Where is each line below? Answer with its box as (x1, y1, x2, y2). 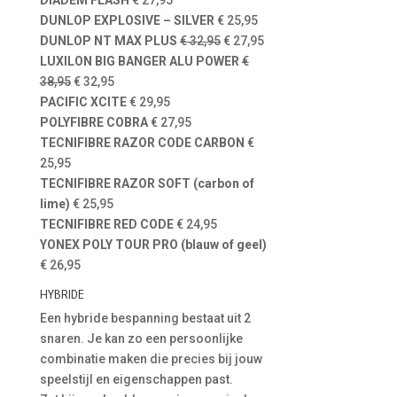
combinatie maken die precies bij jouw (39, 352, 262, 366)
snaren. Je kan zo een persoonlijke (39, 331, 243, 346)
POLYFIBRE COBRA (39, 115, 148, 129)
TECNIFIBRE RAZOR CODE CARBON (39, 136, 245, 150)
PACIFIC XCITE (39, 95, 127, 109)
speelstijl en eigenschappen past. (39, 372, 233, 386)
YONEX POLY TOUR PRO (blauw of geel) (39, 237, 267, 252)
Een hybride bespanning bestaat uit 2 (39, 311, 251, 325)
